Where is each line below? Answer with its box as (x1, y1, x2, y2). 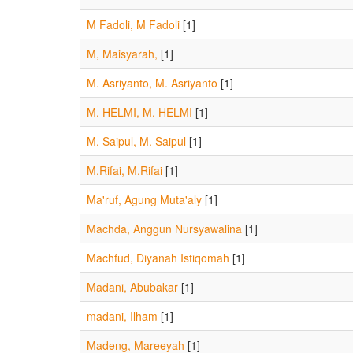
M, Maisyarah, (87, 46, 158, 61)
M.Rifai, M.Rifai (87, 162, 162, 178)
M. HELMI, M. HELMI (87, 104, 192, 120)
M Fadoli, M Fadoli (87, 17, 180, 32)
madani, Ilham (87, 308, 158, 324)
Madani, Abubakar (87, 279, 178, 295)
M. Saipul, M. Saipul (87, 133, 186, 149)
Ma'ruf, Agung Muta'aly (87, 191, 202, 207)
